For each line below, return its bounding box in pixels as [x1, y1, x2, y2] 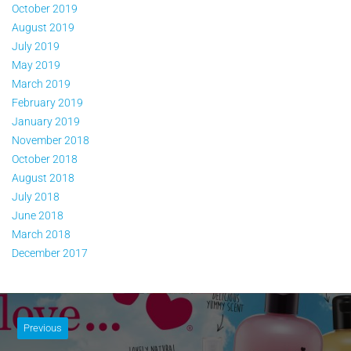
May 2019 [12, 58, 60, 71]
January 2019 [12, 114, 80, 128]
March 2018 [12, 227, 71, 241]
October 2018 [12, 152, 78, 165]
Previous [24, 321, 63, 334]
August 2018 [12, 171, 74, 184]
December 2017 [12, 246, 88, 259]
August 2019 [12, 20, 74, 34]
